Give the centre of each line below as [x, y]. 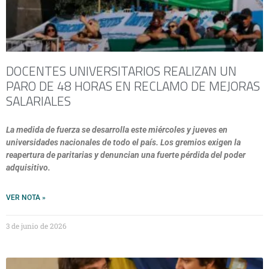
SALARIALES [38, 101]
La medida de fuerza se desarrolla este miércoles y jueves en [117, 130]
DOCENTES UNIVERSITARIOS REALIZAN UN [121, 71]
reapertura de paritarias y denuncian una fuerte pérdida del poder [126, 155]
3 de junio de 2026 [36, 226]
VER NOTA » [26, 198]
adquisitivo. [28, 168]
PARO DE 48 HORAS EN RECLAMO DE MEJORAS [133, 86]
